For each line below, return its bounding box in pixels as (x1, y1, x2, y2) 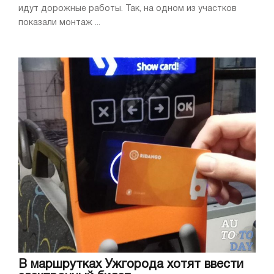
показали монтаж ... (18, 18, 100, 27)
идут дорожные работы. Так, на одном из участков (18, 4, 237, 13)
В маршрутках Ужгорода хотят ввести (18, 259, 243, 270)
